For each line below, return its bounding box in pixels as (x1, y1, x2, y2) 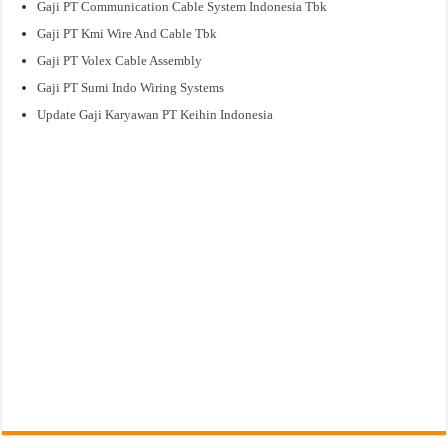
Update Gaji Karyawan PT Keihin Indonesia (37, 107, 274, 123)
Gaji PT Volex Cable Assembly (37, 53, 203, 69)
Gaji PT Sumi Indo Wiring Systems (37, 80, 225, 96)
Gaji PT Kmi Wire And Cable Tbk (37, 26, 218, 42)
